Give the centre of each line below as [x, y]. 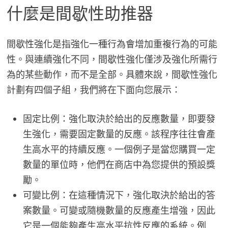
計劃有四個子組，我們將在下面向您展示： [93, 90]
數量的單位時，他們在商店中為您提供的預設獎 [119, 165]
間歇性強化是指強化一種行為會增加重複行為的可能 [112, 44]
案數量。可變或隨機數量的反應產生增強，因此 [119, 211]
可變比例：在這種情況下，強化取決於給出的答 [119, 195]
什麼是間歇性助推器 [80, 13]
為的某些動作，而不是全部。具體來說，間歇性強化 [112, 75]
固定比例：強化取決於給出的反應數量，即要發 [119, 119]
